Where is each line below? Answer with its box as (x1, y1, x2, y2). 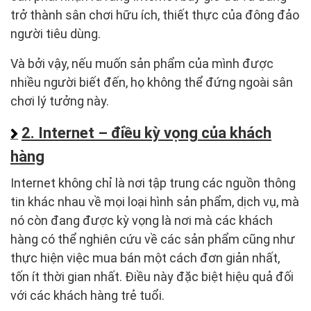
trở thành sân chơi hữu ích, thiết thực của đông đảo (10, 8, 299, 23)
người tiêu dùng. (10, 26, 101, 42)
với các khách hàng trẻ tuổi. (10, 288, 165, 303)
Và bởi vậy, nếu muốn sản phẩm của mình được (10, 56, 274, 72)
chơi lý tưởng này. (10, 94, 109, 109)
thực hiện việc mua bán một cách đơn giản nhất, (10, 251, 280, 266)
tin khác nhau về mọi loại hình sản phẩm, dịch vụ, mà (10, 194, 299, 210)
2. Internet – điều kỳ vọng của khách (22, 124, 271, 142)
